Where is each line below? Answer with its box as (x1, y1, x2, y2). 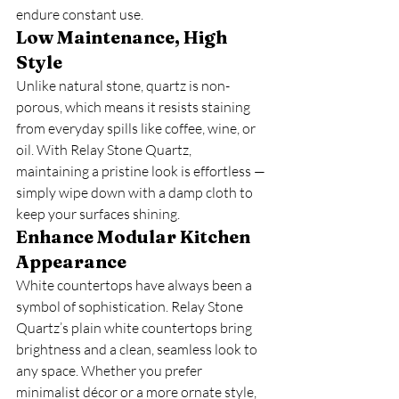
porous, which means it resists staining (16, 98, 253, 116)
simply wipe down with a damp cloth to (16, 183, 256, 201)
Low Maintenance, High (16, 26, 231, 48)
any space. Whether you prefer (16, 362, 205, 379)
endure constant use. (16, 5, 143, 23)
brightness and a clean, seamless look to (16, 340, 260, 358)
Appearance (16, 250, 126, 273)
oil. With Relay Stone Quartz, (16, 141, 194, 159)
